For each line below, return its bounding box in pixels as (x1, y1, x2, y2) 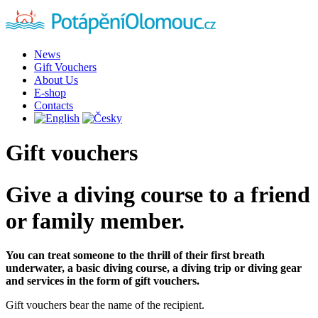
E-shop (34, 87, 66, 99)
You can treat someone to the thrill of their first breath (6, 249, 265, 262)
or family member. (6, 207, 185, 234)
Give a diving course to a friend (6, 181, 310, 207)
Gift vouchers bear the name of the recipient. (6, 299, 204, 312)
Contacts (34, 99, 73, 111)
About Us (34, 74, 78, 86)
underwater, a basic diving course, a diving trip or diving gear (6, 262, 302, 275)
